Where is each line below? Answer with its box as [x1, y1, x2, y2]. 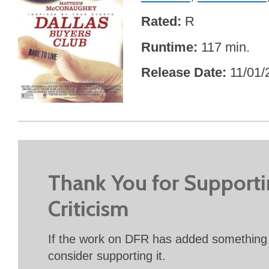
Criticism [48, 195, 128, 222]
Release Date [141, 65, 222, 80]
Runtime [141, 39, 193, 55]
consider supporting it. [48, 249, 166, 263]
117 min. [201, 39, 250, 55]
